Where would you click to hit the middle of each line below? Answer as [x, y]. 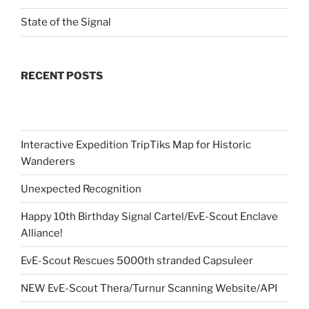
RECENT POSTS [62, 76]
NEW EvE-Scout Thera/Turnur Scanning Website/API [149, 288]
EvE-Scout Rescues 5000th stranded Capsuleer [137, 260]
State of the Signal [66, 22]
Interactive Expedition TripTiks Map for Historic [136, 144]
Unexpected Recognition [81, 189]
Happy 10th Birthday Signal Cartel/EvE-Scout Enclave [149, 216]
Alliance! [42, 233]
